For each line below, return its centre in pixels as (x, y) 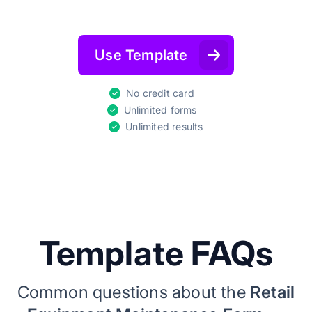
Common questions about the (134, 292)
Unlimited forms (160, 110)
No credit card (160, 93)
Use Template (141, 55)
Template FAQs (156, 253)
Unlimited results (164, 126)
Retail (273, 292)
